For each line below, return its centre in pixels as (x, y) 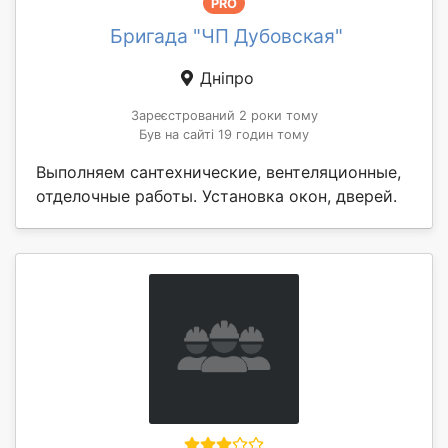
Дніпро (224, 78)
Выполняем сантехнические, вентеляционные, (218, 172)
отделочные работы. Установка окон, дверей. (216, 196)
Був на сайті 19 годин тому (224, 135)
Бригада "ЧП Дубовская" (226, 36)
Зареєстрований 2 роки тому (224, 116)
